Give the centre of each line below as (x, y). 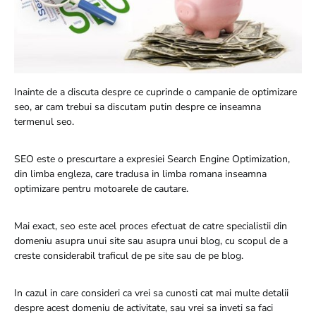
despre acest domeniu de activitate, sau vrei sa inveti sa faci (144, 308)
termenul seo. (44, 121)
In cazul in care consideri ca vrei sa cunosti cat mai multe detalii (151, 293)
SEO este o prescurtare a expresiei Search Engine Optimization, (152, 159)
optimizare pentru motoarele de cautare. (101, 188)
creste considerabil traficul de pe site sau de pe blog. (129, 255)
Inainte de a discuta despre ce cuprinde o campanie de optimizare (156, 92)
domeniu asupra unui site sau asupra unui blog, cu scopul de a (151, 241)
